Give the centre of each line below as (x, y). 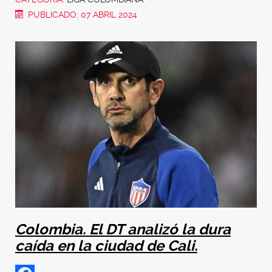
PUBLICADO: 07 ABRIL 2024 (83, 14)
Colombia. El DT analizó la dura (123, 229)
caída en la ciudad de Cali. (106, 246)
